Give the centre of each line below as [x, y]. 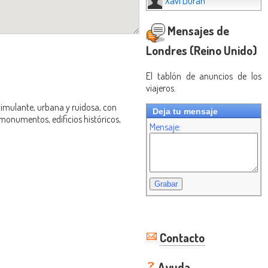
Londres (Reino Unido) [202, 50]
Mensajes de [197, 31]
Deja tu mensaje [185, 111]
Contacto [182, 238]
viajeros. [161, 88]
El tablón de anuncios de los [204, 76]
